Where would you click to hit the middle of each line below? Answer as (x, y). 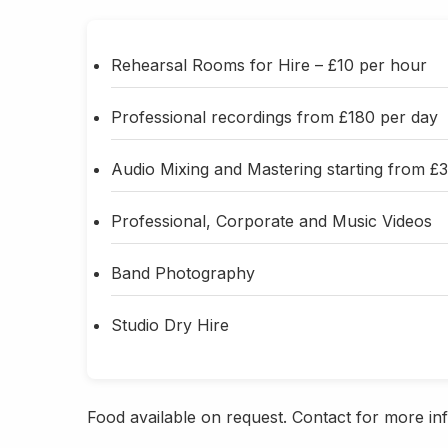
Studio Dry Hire (170, 325)
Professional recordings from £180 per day (274, 117)
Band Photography (183, 273)
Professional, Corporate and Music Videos (271, 221)
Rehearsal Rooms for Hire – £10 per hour (269, 65)
